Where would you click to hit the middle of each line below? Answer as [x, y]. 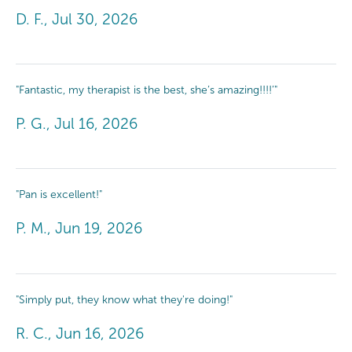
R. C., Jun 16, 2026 [80, 333]
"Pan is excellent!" [59, 195]
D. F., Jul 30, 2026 [77, 19]
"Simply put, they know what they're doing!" [124, 299]
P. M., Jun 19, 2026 [79, 229]
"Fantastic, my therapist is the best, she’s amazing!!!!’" [147, 90]
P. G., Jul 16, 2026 [77, 124]
